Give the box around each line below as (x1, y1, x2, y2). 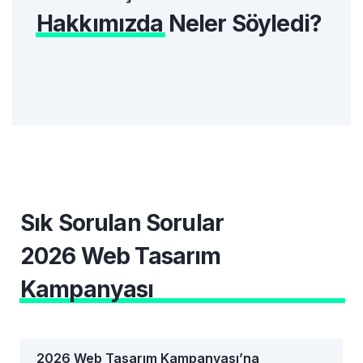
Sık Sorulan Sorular (20, 208, 224, 237)
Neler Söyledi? (163, 9, 322, 37)
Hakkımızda (36, 9, 164, 37)
